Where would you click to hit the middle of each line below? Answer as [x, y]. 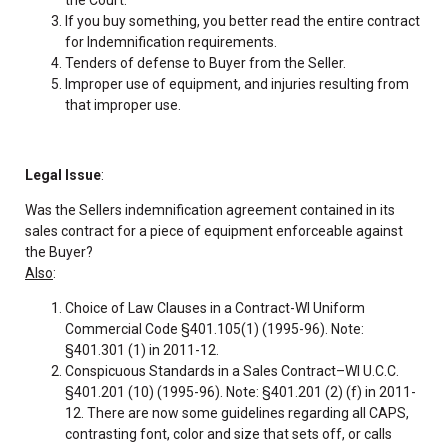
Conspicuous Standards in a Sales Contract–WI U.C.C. [232, 370]
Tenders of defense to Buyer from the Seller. [205, 62]
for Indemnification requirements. [171, 41]
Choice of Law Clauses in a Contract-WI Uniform [215, 307]
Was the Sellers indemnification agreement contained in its [210, 209]
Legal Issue [63, 174]
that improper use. [123, 104]
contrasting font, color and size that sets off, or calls [228, 433]
